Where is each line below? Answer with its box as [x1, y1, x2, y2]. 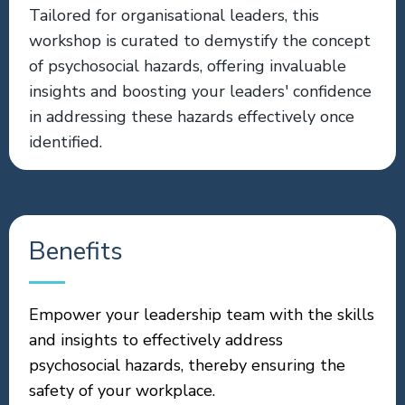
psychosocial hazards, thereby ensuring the [29, 354, 345, 376]
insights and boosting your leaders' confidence [29, 80, 372, 102]
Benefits [29, 234, 123, 268]
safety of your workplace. [29, 380, 215, 401]
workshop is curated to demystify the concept [29, 30, 371, 52]
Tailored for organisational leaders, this [29, 5, 319, 26]
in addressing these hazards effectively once [29, 106, 354, 127]
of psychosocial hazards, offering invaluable [29, 55, 346, 77]
